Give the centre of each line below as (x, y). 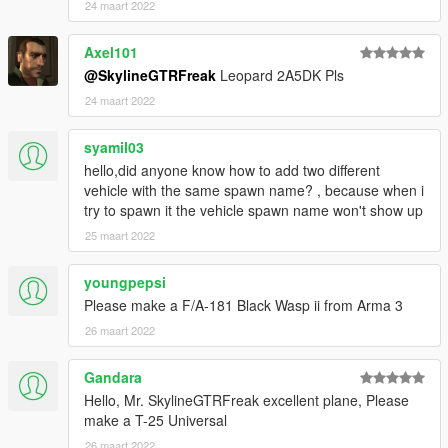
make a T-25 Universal (155, 419)
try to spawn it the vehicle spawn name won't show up (253, 209)
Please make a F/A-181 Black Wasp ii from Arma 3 (243, 304)
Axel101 (111, 51)
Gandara (113, 376)
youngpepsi (125, 281)
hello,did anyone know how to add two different (232, 169)
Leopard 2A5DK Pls (280, 74)
